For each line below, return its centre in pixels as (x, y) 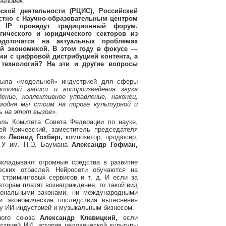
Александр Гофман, (105, 145)
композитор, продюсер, (100, 137)
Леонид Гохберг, (34, 137)
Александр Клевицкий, (79, 218)
